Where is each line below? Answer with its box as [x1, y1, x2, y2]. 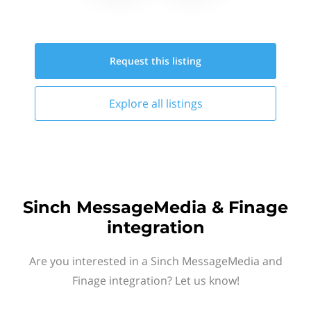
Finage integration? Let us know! [72, 273, 239, 288]
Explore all [108, 96, 166, 111]
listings [165, 96, 203, 111]
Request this [110, 54, 172, 67]
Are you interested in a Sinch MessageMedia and [28, 253, 283, 269]
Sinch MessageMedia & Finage [23, 197, 288, 217]
